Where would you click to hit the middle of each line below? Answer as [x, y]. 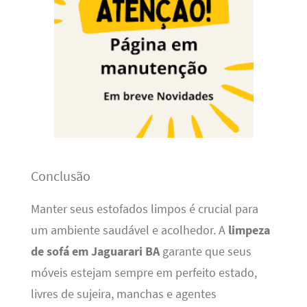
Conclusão [60, 175]
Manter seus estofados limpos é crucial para [144, 209]
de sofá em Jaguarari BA [95, 251]
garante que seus [205, 251]
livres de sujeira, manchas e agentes [123, 294]
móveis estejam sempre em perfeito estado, [144, 272]
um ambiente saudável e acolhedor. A [129, 230]
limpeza [249, 230]
